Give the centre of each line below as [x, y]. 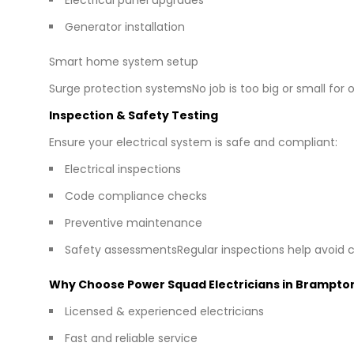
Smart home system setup [124, 61]
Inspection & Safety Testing [134, 115]
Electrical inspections [123, 169]
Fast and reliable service [131, 338]
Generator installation [125, 26]
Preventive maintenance [134, 222]
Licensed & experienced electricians [164, 311]
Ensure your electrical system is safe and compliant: [193, 142]
